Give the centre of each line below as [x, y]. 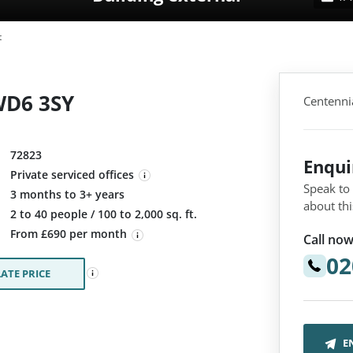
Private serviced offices [72, 175]
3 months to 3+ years [67, 195]
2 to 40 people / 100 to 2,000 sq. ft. [104, 214]
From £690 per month [70, 234]
